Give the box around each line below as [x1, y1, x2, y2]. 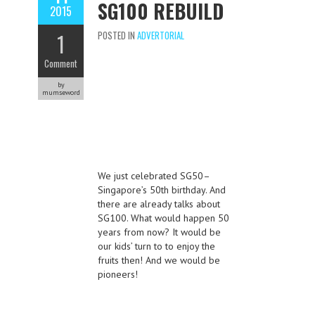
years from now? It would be [98, 226, 221, 239]
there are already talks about [98, 198, 220, 211]
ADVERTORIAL [137, 28, 184, 43]
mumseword [41, 88, 80, 98]
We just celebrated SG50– [98, 169, 210, 183]
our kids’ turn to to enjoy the [98, 240, 215, 253]
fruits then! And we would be [98, 254, 220, 267]
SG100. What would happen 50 [98, 212, 229, 225]
